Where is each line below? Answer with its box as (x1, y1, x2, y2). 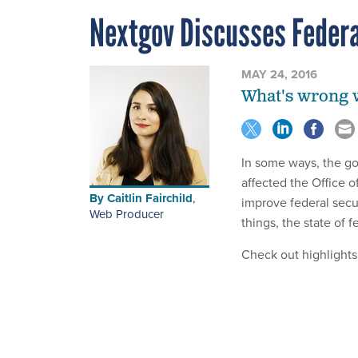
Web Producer (89, 205, 164, 224)
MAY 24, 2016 (241, 66, 317, 84)
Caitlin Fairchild (107, 189, 193, 208)
